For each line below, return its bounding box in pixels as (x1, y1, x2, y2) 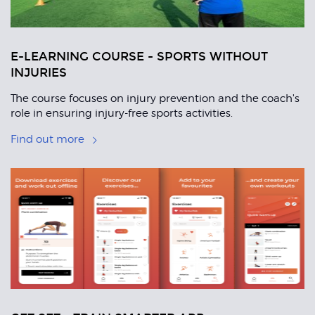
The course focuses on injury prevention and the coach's (11, 92, 300, 105)
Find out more (11, 133, 84, 146)
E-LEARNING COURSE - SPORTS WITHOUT (11, 49, 268, 65)
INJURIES (11, 65, 67, 81)
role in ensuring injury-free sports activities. (11, 107, 233, 120)
